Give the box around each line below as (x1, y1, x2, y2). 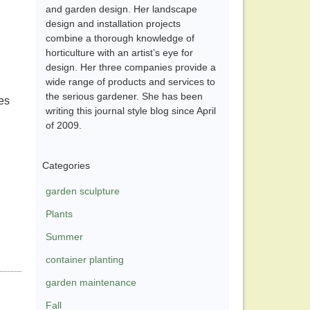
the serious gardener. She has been (46, 91, 203, 102)
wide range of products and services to (46, 76, 215, 88)
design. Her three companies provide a (46, 62, 216, 73)
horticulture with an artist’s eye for (46, 47, 193, 59)
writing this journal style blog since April (46, 105, 216, 117)
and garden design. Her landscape (46, 3, 197, 15)
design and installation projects (46, 18, 181, 30)
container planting (46, 254, 124, 266)
